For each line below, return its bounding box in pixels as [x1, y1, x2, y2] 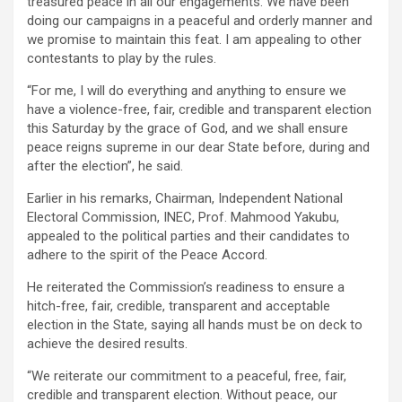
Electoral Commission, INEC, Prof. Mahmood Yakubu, [27, 209, 339, 226]
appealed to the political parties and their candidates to [27, 228, 350, 245]
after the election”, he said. [27, 158, 183, 175]
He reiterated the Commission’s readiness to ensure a [27, 279, 345, 296]
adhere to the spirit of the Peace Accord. [27, 247, 267, 264]
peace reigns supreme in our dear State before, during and [27, 139, 370, 156]
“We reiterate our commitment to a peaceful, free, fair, [27, 368, 346, 385]
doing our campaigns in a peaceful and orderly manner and [27, 13, 372, 30]
